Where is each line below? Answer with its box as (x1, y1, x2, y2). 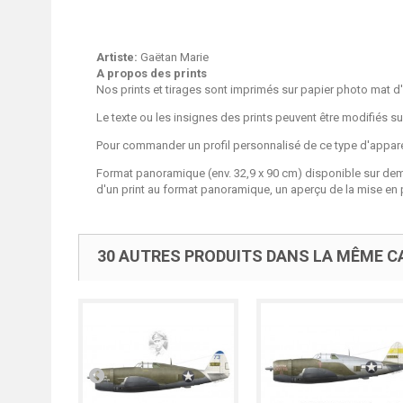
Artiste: (96, 50, 138, 64)
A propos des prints (96, 67, 207, 80)
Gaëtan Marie (138, 50, 209, 64)
